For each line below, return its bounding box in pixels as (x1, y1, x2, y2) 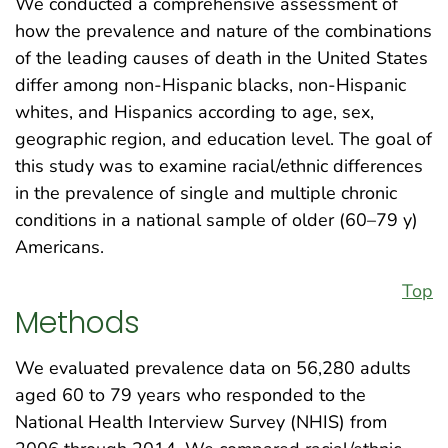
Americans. (15, 235, 104, 260)
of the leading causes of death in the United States (15, 46, 428, 71)
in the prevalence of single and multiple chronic (15, 181, 397, 206)
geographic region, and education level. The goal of (15, 127, 432, 152)
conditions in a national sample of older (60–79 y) (15, 208, 418, 233)
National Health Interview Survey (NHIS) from (15, 409, 387, 434)
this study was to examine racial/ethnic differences (15, 154, 423, 179)
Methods (15, 301, 140, 343)
